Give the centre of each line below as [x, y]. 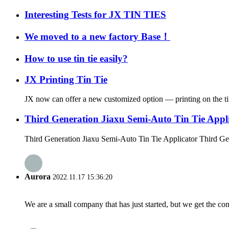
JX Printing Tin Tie [66, 79]
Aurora [38, 177]
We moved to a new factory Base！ [97, 37]
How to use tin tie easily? [76, 58]
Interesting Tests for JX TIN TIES [95, 15]
